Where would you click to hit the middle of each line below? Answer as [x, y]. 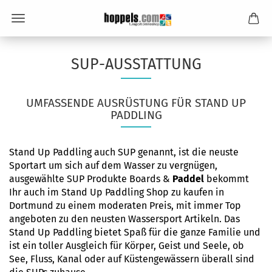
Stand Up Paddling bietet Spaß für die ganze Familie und [135, 232]
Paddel [188, 179]
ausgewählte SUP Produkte [69, 179]
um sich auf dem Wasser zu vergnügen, [132, 165]
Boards [145, 179]
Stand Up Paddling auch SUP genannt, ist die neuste [124, 152]
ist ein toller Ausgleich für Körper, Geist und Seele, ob [127, 246]
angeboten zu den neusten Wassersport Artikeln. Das [124, 219]
